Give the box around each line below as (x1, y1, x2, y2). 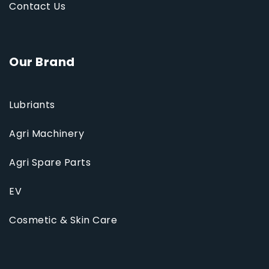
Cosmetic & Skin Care (9, 213, 117, 228)
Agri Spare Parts (9, 156, 91, 170)
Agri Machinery (9, 127, 84, 141)
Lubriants (9, 98, 55, 112)
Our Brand (9, 53, 75, 71)
